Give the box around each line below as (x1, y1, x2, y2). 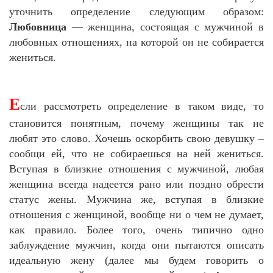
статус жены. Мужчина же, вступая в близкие (9, 193, 264, 205)
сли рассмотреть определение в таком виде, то (20, 99, 264, 112)
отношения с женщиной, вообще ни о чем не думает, (9, 208, 264, 221)
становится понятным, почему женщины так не (9, 116, 264, 129)
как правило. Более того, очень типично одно (9, 223, 264, 236)
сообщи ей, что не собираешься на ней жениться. (9, 147, 264, 160)
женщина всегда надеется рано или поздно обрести (9, 177, 264, 190)
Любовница (9, 20, 66, 33)
